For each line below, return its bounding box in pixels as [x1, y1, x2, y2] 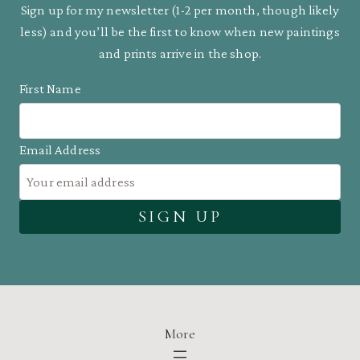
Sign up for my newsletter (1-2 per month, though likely [20, 2, 340, 18]
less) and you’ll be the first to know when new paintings [20, 24, 340, 39]
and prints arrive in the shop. [98, 46, 262, 61]
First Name [19, 81, 81, 96]
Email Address [19, 142, 101, 157]
